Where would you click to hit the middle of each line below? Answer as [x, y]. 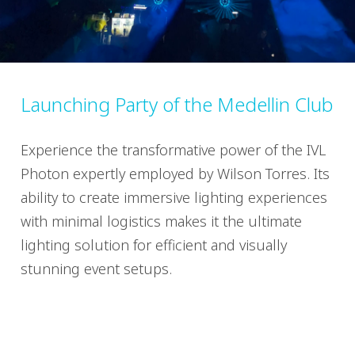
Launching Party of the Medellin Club [177, 104]
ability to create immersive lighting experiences [174, 198]
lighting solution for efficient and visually [154, 245]
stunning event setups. [96, 269]
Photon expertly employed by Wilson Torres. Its [175, 174]
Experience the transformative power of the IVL [173, 150]
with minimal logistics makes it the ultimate [161, 221]
